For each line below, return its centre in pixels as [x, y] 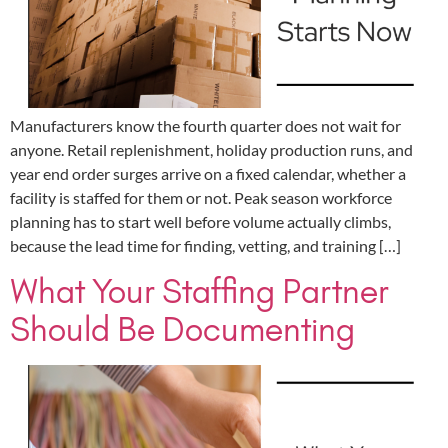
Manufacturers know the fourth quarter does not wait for [205, 126]
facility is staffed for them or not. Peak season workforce [201, 198]
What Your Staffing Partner [199, 291]
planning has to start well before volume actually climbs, [200, 222]
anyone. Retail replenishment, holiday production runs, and [211, 150]
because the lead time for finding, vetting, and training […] [205, 246]
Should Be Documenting [182, 329]
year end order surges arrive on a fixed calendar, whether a [208, 174]
